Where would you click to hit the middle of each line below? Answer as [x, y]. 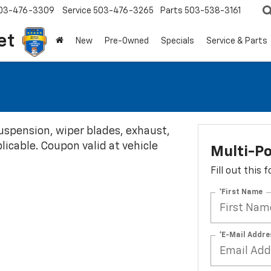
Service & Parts [237, 41]
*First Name [240, 192]
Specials [178, 41]
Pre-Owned [127, 41]
